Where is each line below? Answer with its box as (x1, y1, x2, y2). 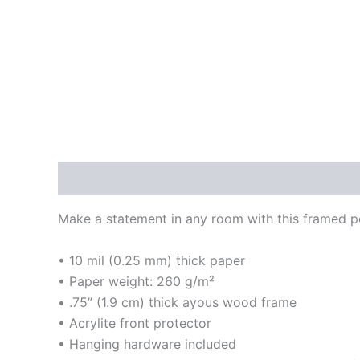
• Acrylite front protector (58, 315, 211, 331)
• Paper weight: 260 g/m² (58, 273, 215, 289)
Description (58, 170, 131, 187)
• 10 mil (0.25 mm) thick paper (58, 252, 245, 268)
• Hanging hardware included (58, 336, 236, 352)
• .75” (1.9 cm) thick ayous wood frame (58, 294, 297, 310)
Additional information (148, 170, 288, 187)
